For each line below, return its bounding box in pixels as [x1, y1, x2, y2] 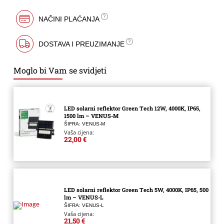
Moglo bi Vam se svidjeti [13, 65, 106, 76]
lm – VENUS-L [63, 193, 103, 201]
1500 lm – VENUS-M [63, 112, 118, 120]
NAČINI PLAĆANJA [38, 14, 99, 23]
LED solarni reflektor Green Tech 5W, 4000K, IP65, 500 [63, 186, 208, 194]
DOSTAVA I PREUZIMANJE [38, 39, 124, 48]
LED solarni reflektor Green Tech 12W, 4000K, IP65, [63, 104, 200, 112]
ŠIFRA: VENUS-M [63, 121, 105, 127]
